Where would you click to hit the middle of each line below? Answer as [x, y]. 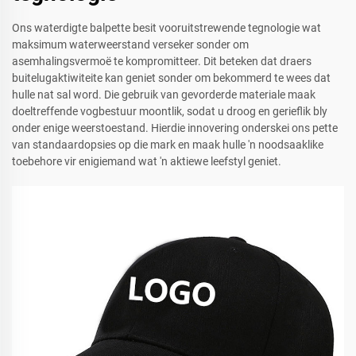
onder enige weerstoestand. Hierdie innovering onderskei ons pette [175, 128]
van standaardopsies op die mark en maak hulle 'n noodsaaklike [168, 145]
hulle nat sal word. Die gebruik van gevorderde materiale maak [164, 95]
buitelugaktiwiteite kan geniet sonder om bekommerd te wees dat [171, 78]
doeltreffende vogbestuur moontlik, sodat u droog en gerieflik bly [170, 112]
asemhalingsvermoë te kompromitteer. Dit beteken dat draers [162, 62]
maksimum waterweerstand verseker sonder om [130, 45]
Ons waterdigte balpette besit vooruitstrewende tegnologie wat [166, 28]
